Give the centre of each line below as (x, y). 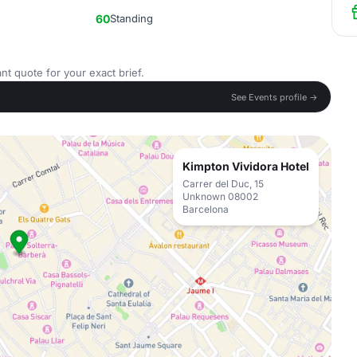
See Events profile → (275, 97)
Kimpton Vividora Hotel (246, 166)
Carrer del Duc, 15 (223, 184)
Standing (131, 18)
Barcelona (206, 209)
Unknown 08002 (220, 196)
